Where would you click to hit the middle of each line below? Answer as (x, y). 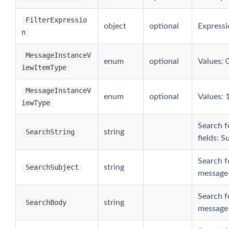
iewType (36, 103)
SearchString (50, 132)
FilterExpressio (56, 20)
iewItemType (44, 67)
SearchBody (46, 202)
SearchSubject (52, 167)
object (115, 26)
